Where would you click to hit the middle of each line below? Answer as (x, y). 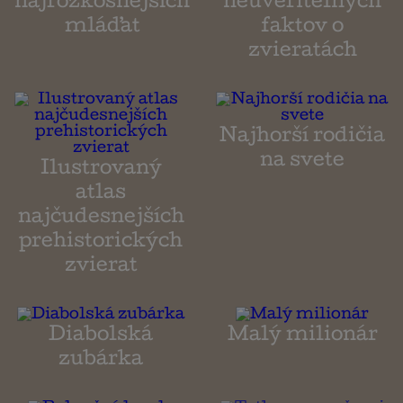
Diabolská (101, 337)
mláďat (102, 28)
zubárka (101, 361)
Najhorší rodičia (302, 138)
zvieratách (302, 53)
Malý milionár (302, 337)
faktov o (302, 28)
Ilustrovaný (101, 170)
